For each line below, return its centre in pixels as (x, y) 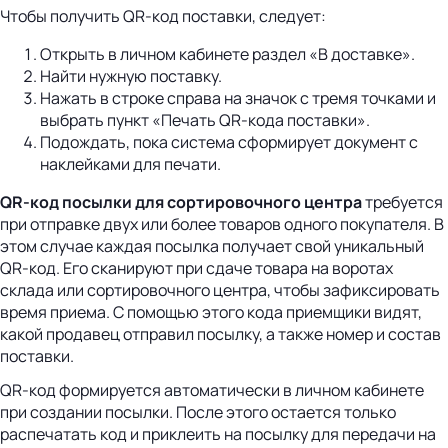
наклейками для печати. (130, 164)
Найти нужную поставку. (131, 76)
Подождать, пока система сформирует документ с (229, 142)
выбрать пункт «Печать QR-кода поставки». (205, 120)
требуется (402, 202)
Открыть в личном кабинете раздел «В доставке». (227, 54)
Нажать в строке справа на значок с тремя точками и (238, 98)
